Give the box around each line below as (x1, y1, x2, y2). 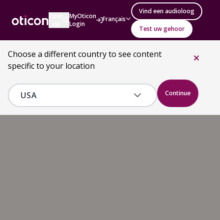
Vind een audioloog (139, 7, 195, 15)
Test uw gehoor (139, 25, 185, 33)
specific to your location (8, 60, 95, 71)
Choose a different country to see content (8, 49, 162, 59)
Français (103, 15, 126, 23)
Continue (165, 89, 191, 97)
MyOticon (69, 12, 97, 20)
